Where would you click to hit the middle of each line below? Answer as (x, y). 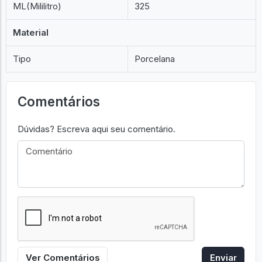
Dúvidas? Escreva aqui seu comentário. (96, 129)
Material (31, 32)
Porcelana (155, 59)
